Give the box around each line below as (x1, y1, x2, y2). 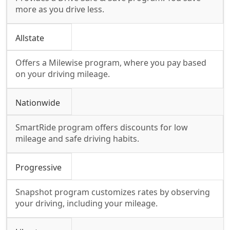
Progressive (15, 161, 62, 173)
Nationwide (15, 97, 60, 108)
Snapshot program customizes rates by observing (15, 186, 210, 198)
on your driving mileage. (15, 68, 110, 80)
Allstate (15, 32, 44, 44)
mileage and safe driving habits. (15, 132, 139, 144)
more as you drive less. (15, 3, 104, 15)
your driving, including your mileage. (15, 197, 158, 209)
